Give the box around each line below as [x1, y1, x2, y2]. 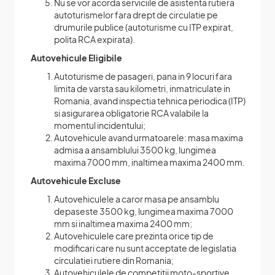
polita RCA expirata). [54, 33, 135, 45]
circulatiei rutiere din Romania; [54, 254, 174, 266]
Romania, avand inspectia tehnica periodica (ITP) [54, 95, 246, 106]
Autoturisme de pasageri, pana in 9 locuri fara [54, 70, 232, 82]
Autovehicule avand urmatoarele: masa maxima [54, 131, 243, 143]
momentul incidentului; [54, 119, 145, 131]
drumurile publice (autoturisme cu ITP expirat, [54, 21, 233, 33]
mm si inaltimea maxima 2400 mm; [54, 217, 192, 229]
